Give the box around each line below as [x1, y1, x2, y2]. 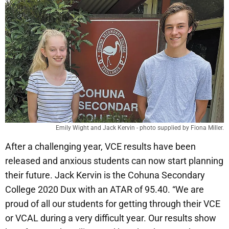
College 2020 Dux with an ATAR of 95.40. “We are [5, 184, 204, 195]
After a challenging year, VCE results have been [5, 141, 196, 152]
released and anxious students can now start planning [5, 155, 223, 167]
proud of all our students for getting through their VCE [5, 198, 220, 210]
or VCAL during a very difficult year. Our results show [5, 213, 216, 224]
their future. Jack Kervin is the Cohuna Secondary [5, 170, 205, 181]
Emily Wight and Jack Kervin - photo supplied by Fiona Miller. [56, 124, 224, 132]
